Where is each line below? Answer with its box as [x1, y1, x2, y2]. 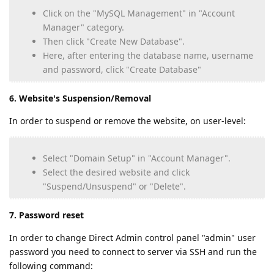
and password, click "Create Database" [43, 64, 201, 76]
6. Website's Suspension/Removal [9, 92, 151, 105]
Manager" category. [43, 21, 124, 34]
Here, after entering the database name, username [43, 50, 253, 62]
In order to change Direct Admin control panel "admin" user [9, 232, 256, 244]
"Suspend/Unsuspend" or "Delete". [43, 180, 186, 193]
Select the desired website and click [43, 166, 190, 179]
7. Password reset [9, 209, 84, 221]
